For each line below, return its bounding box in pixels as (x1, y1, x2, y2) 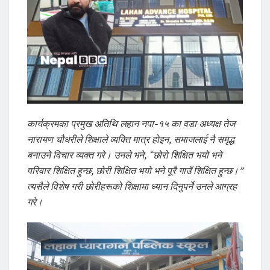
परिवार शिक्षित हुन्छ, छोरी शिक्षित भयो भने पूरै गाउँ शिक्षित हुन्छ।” (27, 164, 243, 178)
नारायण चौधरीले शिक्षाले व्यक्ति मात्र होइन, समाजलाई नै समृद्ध (27, 133, 234, 146)
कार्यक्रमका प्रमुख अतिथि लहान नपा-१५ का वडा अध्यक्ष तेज (27, 117, 235, 131)
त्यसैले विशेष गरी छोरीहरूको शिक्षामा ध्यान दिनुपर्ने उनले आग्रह (27, 180, 237, 193)
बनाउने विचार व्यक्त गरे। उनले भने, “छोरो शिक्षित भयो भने (27, 148, 222, 162)
